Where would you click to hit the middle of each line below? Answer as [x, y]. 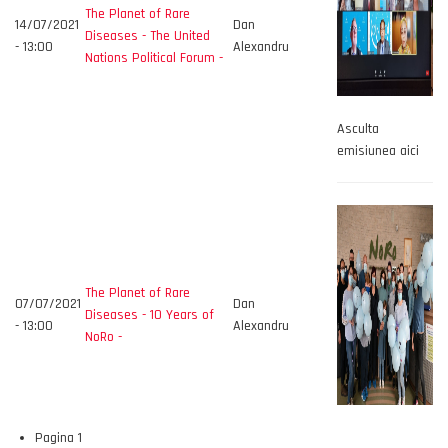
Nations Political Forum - [154, 58]
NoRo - [103, 337]
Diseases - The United [147, 36]
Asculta [358, 129]
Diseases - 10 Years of [149, 315]
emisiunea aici [378, 151]
